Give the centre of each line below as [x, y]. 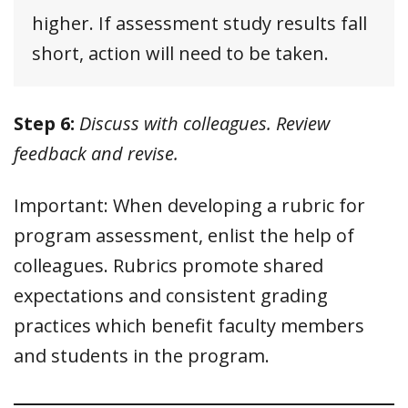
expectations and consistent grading [171, 295]
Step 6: [44, 123]
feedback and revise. [96, 153]
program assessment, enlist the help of [184, 235]
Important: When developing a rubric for [189, 205]
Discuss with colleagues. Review [204, 123]
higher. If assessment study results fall [199, 23]
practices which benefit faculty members [189, 325]
